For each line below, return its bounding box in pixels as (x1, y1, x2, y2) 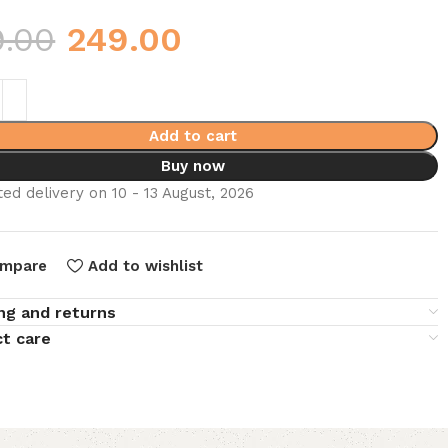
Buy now (160, 157, 225, 175)
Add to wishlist (88, 256, 204, 275)
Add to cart (148, 127, 237, 145)
